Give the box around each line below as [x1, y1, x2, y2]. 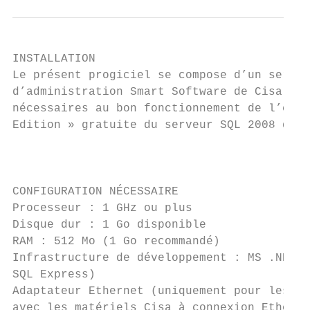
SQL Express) [12, 268, 95, 281]
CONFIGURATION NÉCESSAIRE [12, 185, 179, 198]
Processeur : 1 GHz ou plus [12, 202, 192, 215]
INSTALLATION [12, 53, 95, 65]
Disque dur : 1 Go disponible [12, 219, 206, 231]
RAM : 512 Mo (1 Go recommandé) [12, 235, 220, 248]
